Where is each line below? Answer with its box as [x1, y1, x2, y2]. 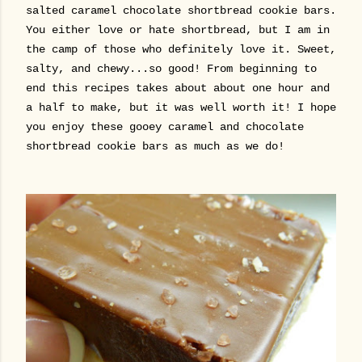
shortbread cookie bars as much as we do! [26, 140, 284, 153]
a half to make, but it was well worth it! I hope [26, 101, 336, 114]
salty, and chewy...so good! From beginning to [26, 62, 317, 75]
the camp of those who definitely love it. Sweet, [26, 43, 336, 56]
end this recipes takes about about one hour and [26, 82, 330, 95]
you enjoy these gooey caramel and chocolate [26, 120, 310, 133]
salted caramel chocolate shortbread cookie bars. [26, 4, 336, 17]
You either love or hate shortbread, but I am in [26, 23, 330, 36]
